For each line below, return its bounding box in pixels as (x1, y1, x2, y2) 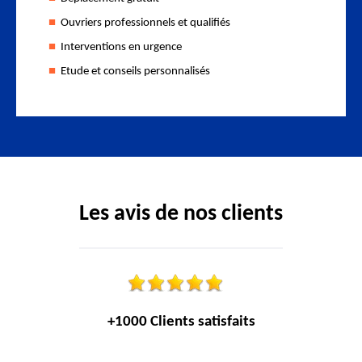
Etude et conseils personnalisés (61, 65, 210, 78)
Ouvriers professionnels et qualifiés (61, 17, 230, 29)
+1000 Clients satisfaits (107, 314, 255, 330)
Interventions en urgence (61, 41, 182, 53)
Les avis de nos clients (79, 203, 283, 225)
